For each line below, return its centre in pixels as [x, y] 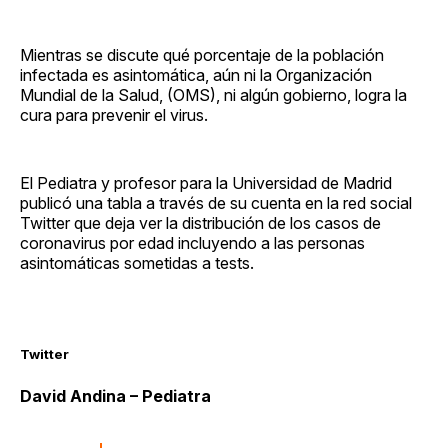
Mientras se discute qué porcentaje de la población [202, 55]
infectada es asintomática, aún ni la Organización [196, 75]
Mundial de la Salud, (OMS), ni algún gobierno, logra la [213, 95]
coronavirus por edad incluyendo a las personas [192, 243]
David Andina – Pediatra [115, 395]
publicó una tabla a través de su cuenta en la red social [216, 203]
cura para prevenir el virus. [114, 115]
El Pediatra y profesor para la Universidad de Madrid [206, 183]
